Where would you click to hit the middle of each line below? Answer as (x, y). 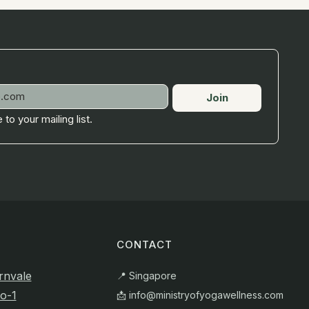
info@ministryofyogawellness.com (206, 295)
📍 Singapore (146, 276)
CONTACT (144, 245)
